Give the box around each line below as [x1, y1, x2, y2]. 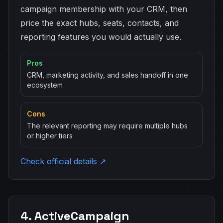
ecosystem [27, 81, 63, 89]
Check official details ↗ [20, 156, 106, 166]
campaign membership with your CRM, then [20, 4, 187, 14]
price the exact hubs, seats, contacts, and [20, 18, 179, 28]
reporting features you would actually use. [20, 32, 181, 42]
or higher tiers [27, 131, 73, 140]
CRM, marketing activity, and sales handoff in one [27, 71, 188, 79]
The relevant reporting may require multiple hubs [27, 121, 188, 130]
